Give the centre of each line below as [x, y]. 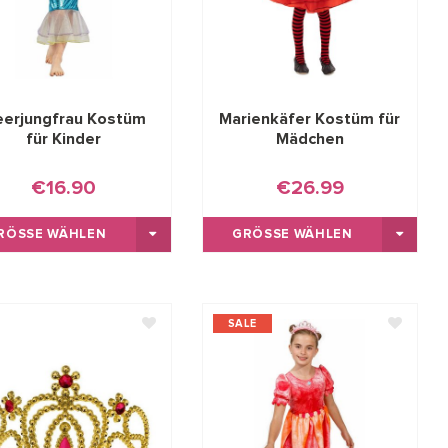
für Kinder [63, 138]
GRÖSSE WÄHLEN [287, 234]
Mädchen [309, 138]
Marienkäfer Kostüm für [310, 118]
